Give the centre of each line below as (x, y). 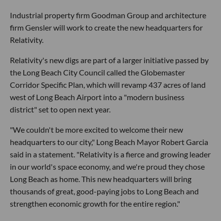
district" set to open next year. (60, 109)
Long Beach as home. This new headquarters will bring (101, 179)
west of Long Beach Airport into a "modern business (97, 97)
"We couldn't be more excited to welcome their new (96, 129)
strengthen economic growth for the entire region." (95, 203)
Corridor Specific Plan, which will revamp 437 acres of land (108, 85)
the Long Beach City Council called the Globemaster (97, 72)
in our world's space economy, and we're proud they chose (107, 166)
